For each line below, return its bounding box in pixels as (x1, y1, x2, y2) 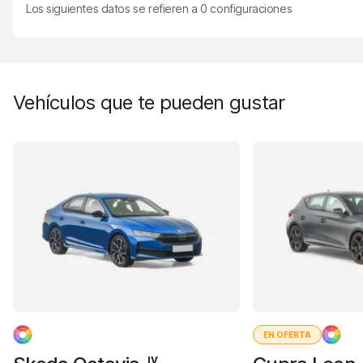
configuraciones (207, 2, 293, 15)
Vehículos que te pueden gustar (24, 91, 285, 114)
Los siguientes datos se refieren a (26, 2, 201, 15)
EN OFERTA (263, 330, 311, 340)
